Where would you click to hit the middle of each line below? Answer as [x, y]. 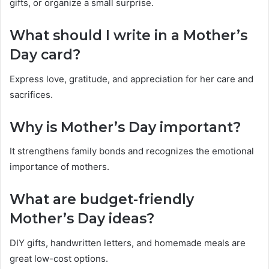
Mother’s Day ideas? [82, 219]
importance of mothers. [59, 167]
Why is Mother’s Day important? [125, 127]
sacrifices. [31, 94]
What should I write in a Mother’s [128, 36]
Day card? [45, 55]
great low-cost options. [59, 258]
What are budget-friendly [102, 200]
